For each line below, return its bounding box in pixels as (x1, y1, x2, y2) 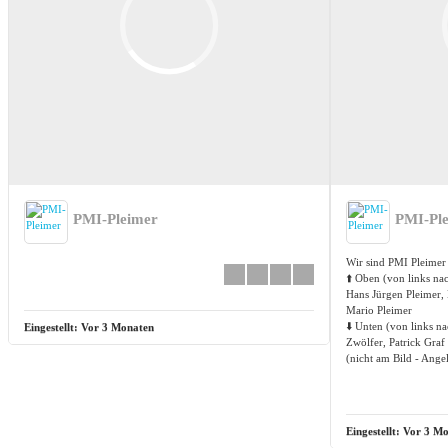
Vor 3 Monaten (81, 320, 154, 333)
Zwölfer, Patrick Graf (345, 335, 445, 348)
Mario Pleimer (345, 303, 412, 316)
